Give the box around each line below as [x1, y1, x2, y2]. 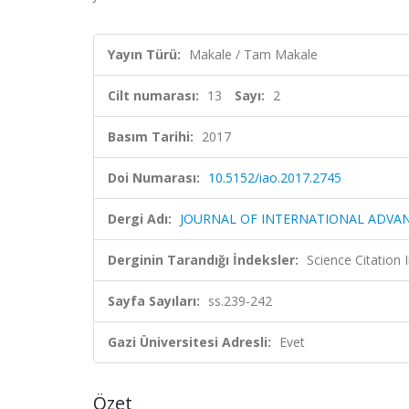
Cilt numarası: [108, 87, 199, 104]
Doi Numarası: [108, 169, 200, 186]
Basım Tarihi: [108, 128, 194, 145]
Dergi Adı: [108, 210, 172, 227]
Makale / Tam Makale [189, 46, 318, 63]
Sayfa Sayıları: [108, 292, 200, 309]
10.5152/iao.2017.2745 [208, 169, 341, 186]
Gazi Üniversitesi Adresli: [108, 333, 271, 351]
